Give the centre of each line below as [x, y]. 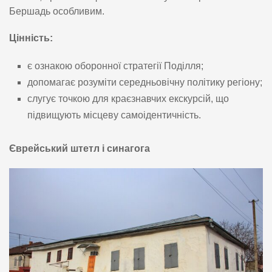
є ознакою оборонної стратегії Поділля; [115, 66]
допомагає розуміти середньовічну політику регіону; [145, 82]
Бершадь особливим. [57, 11]
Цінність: [31, 38]
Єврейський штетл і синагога [80, 148]
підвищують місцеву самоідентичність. [114, 115]
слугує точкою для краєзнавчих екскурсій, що [128, 98]
